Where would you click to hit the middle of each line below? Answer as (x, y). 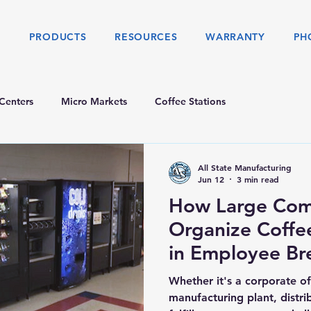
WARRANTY (235, 36)
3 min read (258, 179)
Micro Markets (94, 101)
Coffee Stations (190, 101)
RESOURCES (146, 36)
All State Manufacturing (245, 167)
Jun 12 (211, 179)
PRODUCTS (58, 36)
